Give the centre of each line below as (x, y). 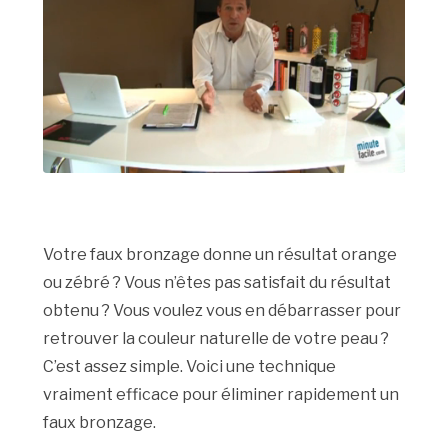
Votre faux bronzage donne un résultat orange (220, 255)
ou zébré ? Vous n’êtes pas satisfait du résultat (217, 283)
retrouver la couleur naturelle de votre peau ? (216, 339)
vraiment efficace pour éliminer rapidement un (221, 395)
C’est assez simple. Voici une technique (190, 367)
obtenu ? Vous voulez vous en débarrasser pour (222, 311)
